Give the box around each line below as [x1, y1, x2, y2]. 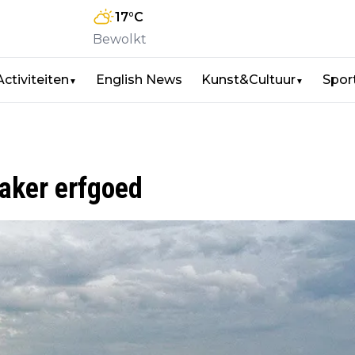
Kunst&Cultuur [201, 72, 296, 87]
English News [96, 72, 182, 87]
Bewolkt [93, 32, 147, 47]
